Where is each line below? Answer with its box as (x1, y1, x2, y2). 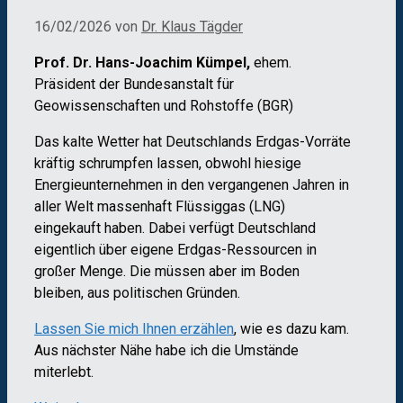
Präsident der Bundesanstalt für (34, 75, 234, 93)
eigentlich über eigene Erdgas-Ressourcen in (34, 240, 317, 258)
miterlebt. (34, 363, 94, 381)
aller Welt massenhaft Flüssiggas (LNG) (34, 197, 285, 215)
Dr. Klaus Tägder (141, 17, 243, 35)
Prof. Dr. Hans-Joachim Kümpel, (34, 53, 250, 71)
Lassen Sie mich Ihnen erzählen (34, 319, 234, 337)
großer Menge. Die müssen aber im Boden (34, 262, 300, 280)
